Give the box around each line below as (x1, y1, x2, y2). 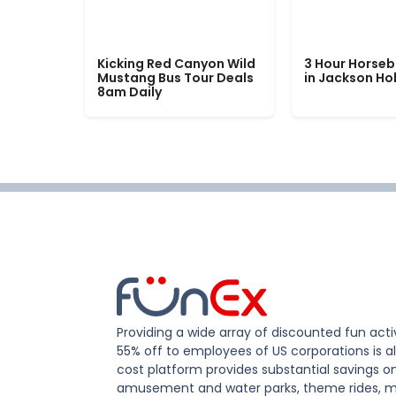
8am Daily (97, 83, 162, 102)
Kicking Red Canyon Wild (97, 55, 255, 73)
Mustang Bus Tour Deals (97, 69, 254, 88)
